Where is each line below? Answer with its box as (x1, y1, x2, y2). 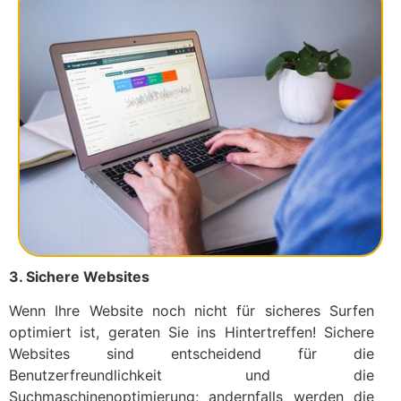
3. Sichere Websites (9, 267, 149, 286)
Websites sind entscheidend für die (9, 345, 374, 363)
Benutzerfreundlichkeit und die (9, 366, 374, 385)
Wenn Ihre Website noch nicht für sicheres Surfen (9, 302, 374, 320)
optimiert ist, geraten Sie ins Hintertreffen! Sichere (9, 323, 374, 342)
